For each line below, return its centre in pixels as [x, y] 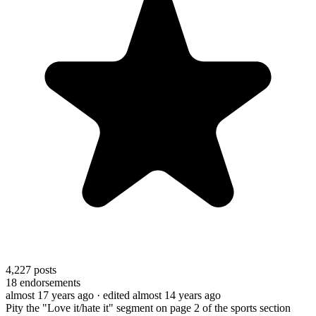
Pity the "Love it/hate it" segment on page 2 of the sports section [148, 308]
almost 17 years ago [50, 295]
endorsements [49, 282]
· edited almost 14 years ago [159, 295]
